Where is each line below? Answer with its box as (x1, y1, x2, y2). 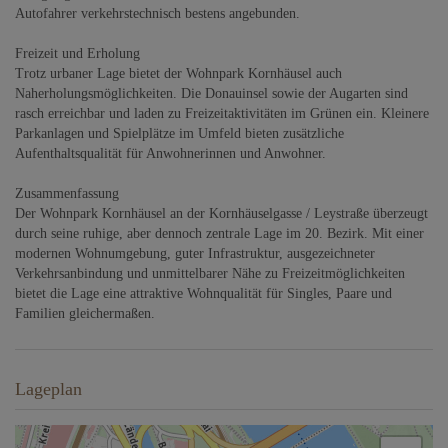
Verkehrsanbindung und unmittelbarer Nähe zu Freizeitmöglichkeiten (15, 265, 405, 281)
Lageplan (15, 378, 82, 399)
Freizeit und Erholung (15, 45, 140, 61)
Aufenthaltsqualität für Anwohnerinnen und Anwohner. (15, 145, 326, 161)
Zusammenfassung (15, 185, 119, 201)
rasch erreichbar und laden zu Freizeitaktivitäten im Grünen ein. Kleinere (15, 105, 429, 121)
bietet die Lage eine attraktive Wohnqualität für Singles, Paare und (15, 285, 392, 301)
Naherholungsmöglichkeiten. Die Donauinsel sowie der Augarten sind (15, 85, 408, 101)
